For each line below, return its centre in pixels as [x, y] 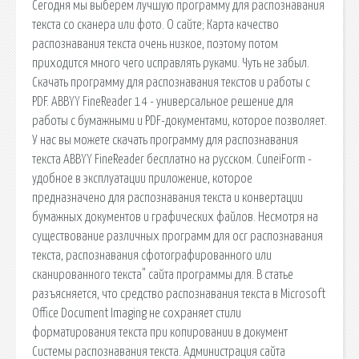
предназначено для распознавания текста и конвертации [167, 198]
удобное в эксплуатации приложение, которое [142, 178]
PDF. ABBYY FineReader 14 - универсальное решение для [163, 101]
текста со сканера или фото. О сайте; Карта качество [155, 24]
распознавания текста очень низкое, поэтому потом [155, 44]
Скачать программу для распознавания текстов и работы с [171, 82]
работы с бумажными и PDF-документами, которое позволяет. [179, 121]
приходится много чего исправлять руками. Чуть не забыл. [171, 63]
